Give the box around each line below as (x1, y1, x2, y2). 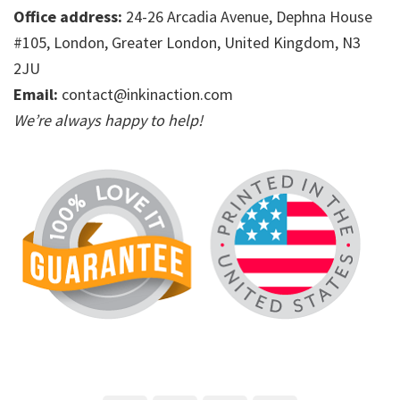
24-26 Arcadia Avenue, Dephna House (126, 6, 372, 28)
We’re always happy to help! (13, 110, 203, 131)
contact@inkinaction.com (62, 84, 233, 105)
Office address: (13, 6, 126, 28)
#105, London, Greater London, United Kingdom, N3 (13, 32, 361, 54)
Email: (13, 84, 62, 105)
